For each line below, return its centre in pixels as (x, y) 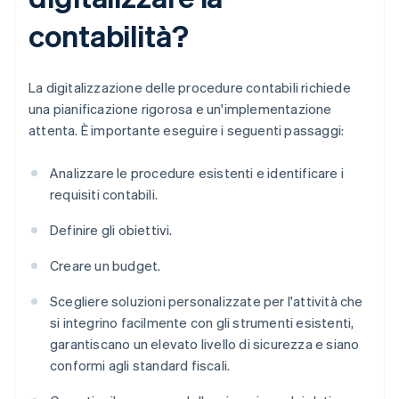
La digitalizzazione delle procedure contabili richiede (190, 88)
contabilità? (109, 36)
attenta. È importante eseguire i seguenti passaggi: (187, 130)
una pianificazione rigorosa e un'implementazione (180, 109)
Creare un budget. (106, 266)
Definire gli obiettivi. (111, 230)
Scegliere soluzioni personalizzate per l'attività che (207, 301)
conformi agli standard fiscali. (140, 366)
